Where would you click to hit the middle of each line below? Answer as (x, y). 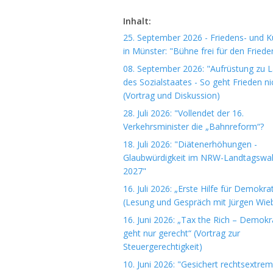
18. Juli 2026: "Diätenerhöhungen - (190, 144)
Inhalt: (137, 21)
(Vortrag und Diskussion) (172, 95)
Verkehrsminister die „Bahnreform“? (193, 126)
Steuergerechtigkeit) (163, 246)
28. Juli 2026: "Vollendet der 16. (183, 113)
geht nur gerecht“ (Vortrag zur (182, 233)
